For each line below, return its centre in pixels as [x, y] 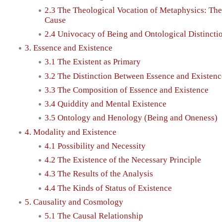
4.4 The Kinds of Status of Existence [108, 188]
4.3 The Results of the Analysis [99, 174]
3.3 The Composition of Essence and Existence [127, 90]
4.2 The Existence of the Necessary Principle [123, 160]
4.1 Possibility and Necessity [95, 146]
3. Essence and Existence [69, 48]
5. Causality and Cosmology [74, 202]
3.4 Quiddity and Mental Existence [106, 104]
